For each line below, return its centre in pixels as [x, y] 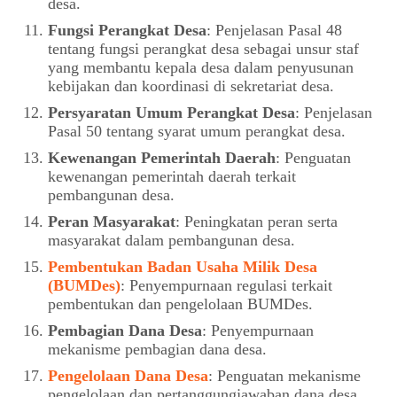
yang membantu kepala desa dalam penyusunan [200, 68]
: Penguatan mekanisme [284, 376]
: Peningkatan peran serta [256, 222]
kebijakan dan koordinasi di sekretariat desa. [191, 86]
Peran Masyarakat [111, 222]
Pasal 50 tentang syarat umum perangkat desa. [196, 132]
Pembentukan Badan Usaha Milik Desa [182, 267]
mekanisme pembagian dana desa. [157, 350]
